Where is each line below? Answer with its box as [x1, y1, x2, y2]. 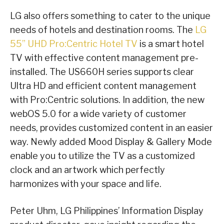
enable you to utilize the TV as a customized [10, 150, 195, 161]
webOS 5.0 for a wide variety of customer [10, 108, 186, 119]
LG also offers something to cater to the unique [10, 10, 210, 21]
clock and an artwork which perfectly [10, 164, 165, 175]
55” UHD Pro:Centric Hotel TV [10, 38, 137, 49]
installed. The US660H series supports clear [10, 66, 194, 77]
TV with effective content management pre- [10, 52, 198, 63]
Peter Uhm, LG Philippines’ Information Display [10, 205, 203, 216]
